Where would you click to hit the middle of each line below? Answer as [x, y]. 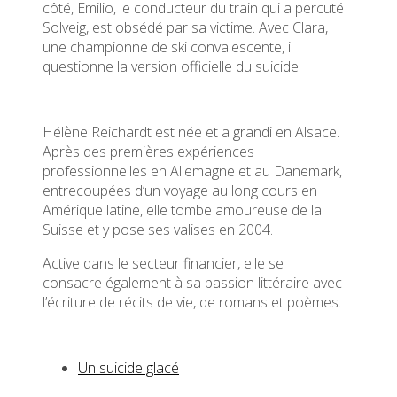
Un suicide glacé [128, 367]
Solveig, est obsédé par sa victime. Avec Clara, [185, 27]
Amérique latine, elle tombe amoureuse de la [182, 210]
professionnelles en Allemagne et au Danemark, [192, 171]
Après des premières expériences [148, 151]
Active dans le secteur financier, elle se [163, 263]
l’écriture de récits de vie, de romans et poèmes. [192, 302]
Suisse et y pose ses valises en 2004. [158, 229]
